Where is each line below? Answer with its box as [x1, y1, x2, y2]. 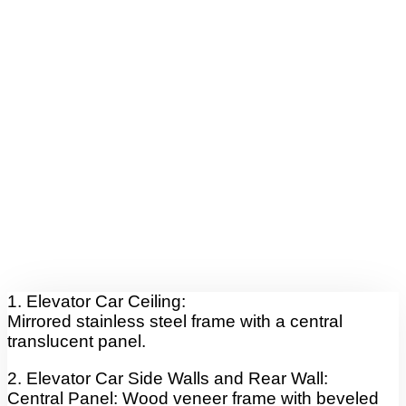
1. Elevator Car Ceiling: [7, 291, 186, 311]
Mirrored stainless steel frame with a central [7, 311, 343, 331]
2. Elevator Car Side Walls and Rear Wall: [7, 368, 328, 388]
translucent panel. [7, 331, 146, 351]
